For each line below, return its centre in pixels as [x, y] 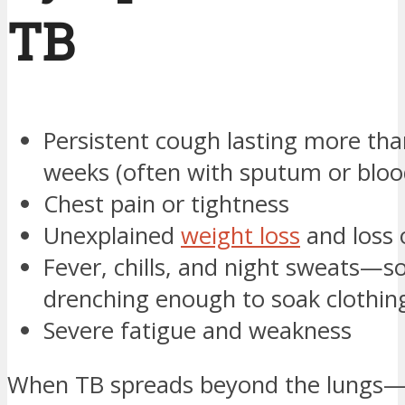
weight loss [240, 235]
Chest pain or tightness [166, 203]
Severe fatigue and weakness [198, 330]
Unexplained [112, 235]
